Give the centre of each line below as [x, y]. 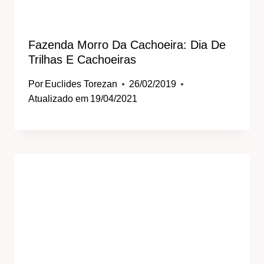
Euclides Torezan [81, 84]
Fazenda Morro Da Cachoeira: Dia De [127, 45]
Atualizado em [58, 99]
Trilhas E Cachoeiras [82, 60]
